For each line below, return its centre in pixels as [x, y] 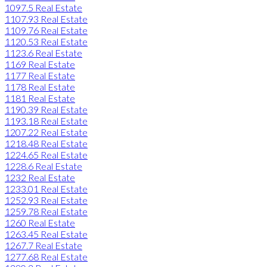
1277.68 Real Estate [46, 256]
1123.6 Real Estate [44, 52]
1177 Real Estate [40, 75]
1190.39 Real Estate [46, 109]
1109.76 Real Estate [46, 30]
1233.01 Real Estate [46, 188]
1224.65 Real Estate [46, 154]
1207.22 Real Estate [46, 132]
